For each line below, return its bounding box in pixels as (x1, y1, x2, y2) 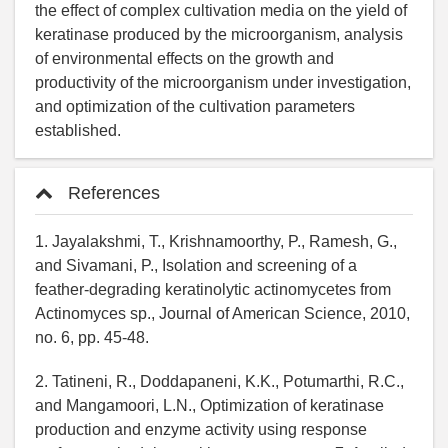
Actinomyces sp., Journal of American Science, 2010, (35, 304, 410, 322)
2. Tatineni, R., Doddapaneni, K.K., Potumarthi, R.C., (35, 372, 404, 390)
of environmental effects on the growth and (35, 49, 334, 67)
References (63, 182, 160, 203)
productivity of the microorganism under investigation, (35, 73, 411, 91)
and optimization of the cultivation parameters (35, 97, 355, 115)
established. (35, 121, 121, 139)
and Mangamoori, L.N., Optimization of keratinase (35, 396, 384, 414)
